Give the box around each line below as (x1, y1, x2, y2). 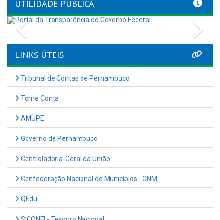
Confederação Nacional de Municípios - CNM (19, 174, 157, 183)
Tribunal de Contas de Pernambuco (19, 74, 130, 82)
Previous (28, 20, 67, 32)
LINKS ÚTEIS (15, 49, 64, 60)
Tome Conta (19, 94, 59, 102)
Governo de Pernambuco (19, 134, 98, 142)
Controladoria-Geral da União (19, 154, 110, 163)
